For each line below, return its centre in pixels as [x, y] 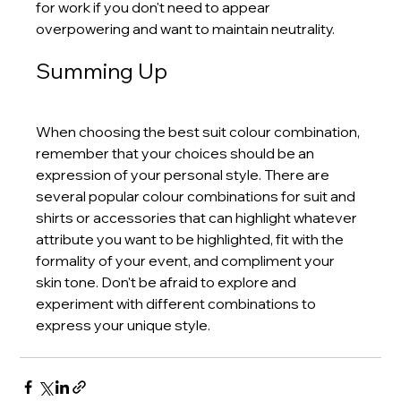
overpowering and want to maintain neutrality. [186, 28]
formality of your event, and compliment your [187, 260]
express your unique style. [124, 324]
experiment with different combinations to [178, 303]
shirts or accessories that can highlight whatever [198, 217]
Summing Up [102, 70]
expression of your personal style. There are [184, 174]
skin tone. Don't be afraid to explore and [168, 282]
